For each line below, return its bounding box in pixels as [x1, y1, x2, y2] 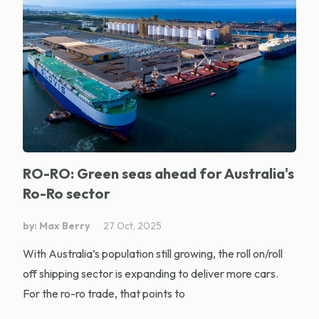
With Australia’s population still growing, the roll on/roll [23, 246, 283, 261]
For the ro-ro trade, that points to [23, 286, 185, 300]
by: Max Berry [23, 219, 90, 232]
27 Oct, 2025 [103, 219, 162, 232]
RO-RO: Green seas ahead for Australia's [23, 164, 294, 182]
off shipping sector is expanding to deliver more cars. [23, 266, 278, 281]
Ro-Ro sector [23, 184, 110, 202]
